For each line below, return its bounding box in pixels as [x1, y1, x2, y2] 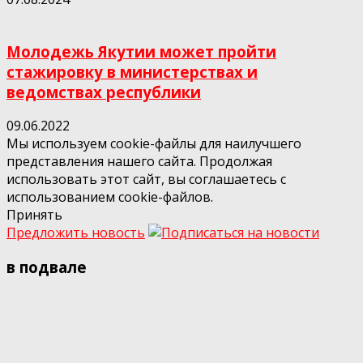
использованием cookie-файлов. [6, 188, 213, 207]
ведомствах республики [6, 81, 201, 102]
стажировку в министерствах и [6, 61, 258, 82]
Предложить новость [6, 224, 145, 242]
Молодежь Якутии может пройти [6, 41, 276, 62]
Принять [6, 206, 62, 224]
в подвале [6, 257, 87, 277]
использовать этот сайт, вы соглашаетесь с [6, 170, 286, 189]
